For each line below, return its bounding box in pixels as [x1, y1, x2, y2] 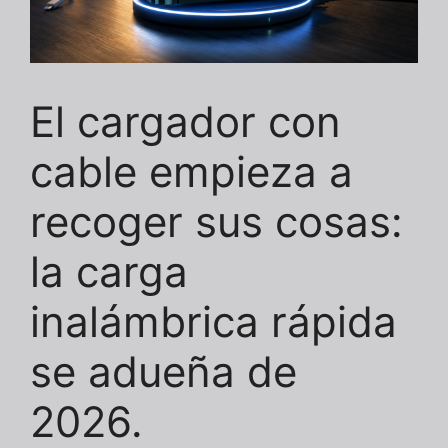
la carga [30, 246, 188, 298]
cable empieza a [30, 146, 353, 198]
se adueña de [30, 346, 297, 398]
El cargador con [30, 96, 341, 148]
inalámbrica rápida [30, 296, 397, 348]
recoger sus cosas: [30, 196, 403, 248]
